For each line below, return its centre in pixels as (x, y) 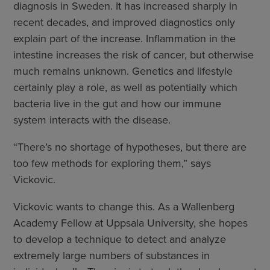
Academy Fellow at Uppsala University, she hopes (130, 223)
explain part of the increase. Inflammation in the (124, 38)
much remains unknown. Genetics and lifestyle (123, 71)
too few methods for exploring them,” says (112, 163)
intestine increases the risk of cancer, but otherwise (133, 55)
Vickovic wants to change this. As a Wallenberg (124, 206)
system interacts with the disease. (92, 120)
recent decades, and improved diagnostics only (124, 22)
